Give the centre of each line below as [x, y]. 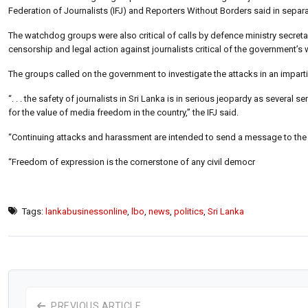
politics [189, 211]
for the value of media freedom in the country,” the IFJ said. [123, 112]
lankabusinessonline [86, 211]
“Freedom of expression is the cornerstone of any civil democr [132, 162]
